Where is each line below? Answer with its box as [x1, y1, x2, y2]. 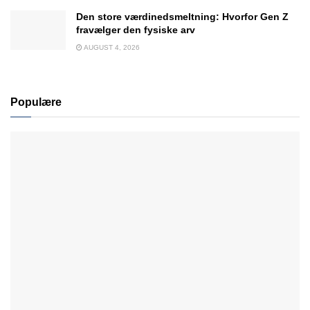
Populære [10, 95, 62, 108]
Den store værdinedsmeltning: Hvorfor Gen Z [76, 10, 289, 22]
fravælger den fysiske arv [76, 24, 195, 35]
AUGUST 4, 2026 [82, 43, 140, 51]
